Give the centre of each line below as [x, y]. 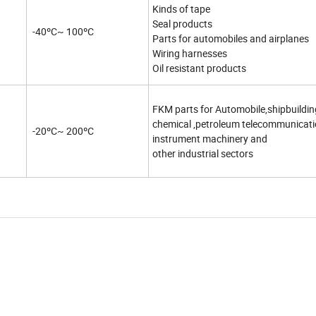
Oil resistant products [199, 68]
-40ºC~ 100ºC [62, 32]
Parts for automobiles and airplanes [231, 39]
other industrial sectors [203, 154]
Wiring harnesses [190, 54]
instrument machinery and [210, 139]
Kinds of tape [181, 9]
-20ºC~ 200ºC [62, 131]
